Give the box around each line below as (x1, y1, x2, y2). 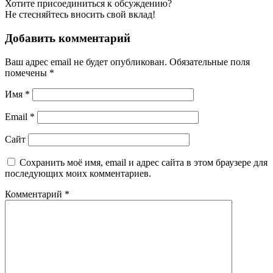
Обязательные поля (169, 56, 250, 67)
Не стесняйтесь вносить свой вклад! (5, 9, 155, 20)
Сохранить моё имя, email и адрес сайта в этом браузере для (19, 157, 268, 168)
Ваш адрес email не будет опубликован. (5, 56, 167, 67)
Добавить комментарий (5, 32, 130, 45)
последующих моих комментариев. (5, 168, 151, 179)
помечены (5, 67, 49, 78)
